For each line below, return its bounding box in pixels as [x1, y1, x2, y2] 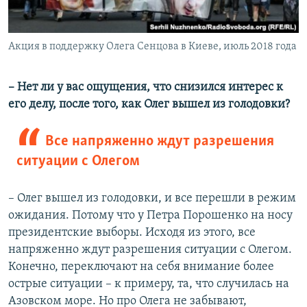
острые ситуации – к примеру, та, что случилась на [8, 278, 289, 291]
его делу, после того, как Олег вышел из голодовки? [8, 98, 290, 112]
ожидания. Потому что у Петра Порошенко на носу [8, 209, 293, 223]
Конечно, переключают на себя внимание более [8, 260, 274, 274]
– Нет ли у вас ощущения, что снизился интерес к [8, 81, 283, 95]
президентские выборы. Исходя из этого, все [8, 226, 256, 240]
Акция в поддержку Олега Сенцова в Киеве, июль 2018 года [8, 41, 297, 53]
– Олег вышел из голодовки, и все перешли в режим [8, 192, 296, 206]
